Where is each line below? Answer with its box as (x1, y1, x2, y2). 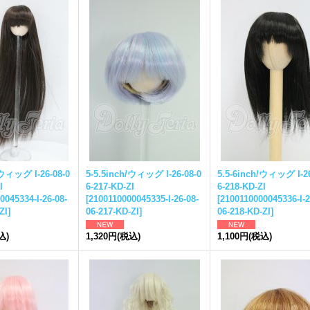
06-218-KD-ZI (217, 206, 271, 217)
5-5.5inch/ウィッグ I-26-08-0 (86, 169, 201, 179)
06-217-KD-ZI (86, 206, 139, 217)
